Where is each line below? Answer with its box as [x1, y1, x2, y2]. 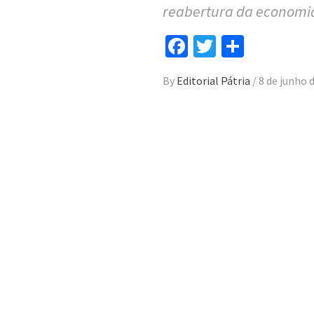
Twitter [216, 32, 280, 60]
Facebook [188, 32, 275, 60]
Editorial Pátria [177, 73, 252, 88]
